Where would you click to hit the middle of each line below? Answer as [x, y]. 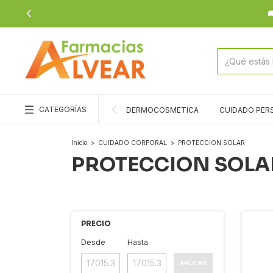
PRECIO [96, 223]
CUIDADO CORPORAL [133, 143]
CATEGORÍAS [63, 109]
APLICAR [193, 263]
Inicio [79, 143]
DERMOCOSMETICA [162, 110]
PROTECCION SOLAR [211, 143]
